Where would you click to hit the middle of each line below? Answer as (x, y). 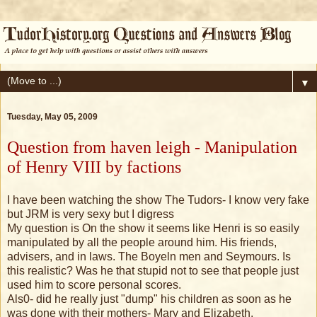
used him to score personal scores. (94, 285)
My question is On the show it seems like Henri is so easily (153, 229)
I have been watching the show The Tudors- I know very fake (158, 200)
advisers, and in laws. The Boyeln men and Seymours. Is (149, 257)
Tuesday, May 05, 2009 (52, 116)
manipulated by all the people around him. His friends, (142, 243)
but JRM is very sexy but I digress (91, 214)
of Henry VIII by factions (94, 166)
